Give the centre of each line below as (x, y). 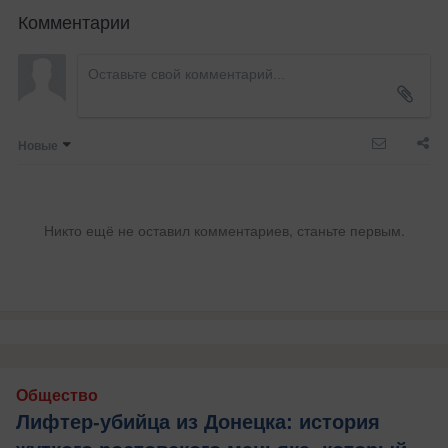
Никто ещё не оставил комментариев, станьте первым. (224, 229)
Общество (57, 395)
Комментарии (74, 20)
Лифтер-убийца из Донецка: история (198, 421)
